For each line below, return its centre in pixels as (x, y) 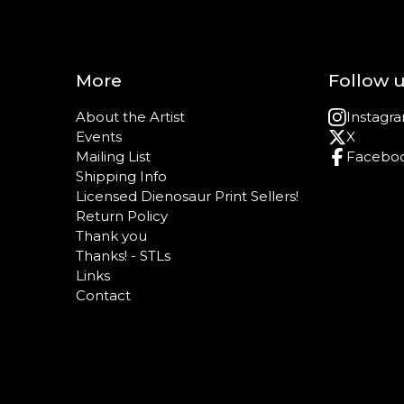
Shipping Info (121, 176)
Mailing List (113, 156)
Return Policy (122, 216)
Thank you (111, 236)
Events (99, 137)
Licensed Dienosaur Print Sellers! (187, 196)
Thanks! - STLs (123, 256)
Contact (103, 295)
